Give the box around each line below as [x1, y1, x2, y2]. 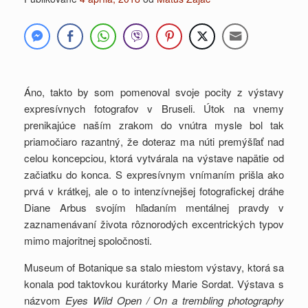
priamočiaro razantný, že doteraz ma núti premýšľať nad [24, 134, 284, 149]
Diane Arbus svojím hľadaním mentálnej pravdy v [24, 200, 284, 215]
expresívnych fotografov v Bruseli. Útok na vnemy [24, 101, 284, 116]
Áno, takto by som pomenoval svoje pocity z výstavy [24, 85, 284, 100]
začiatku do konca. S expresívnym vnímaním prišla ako [24, 167, 284, 182]
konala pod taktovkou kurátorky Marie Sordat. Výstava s [24, 276, 284, 291]
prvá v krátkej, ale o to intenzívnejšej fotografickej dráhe [24, 184, 284, 199]
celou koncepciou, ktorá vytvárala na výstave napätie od [24, 151, 284, 166]
